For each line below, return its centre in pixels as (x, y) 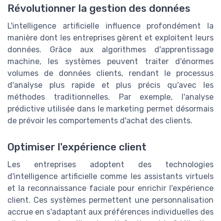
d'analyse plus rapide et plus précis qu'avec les (110, 85)
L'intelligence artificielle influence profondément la (110, 26)
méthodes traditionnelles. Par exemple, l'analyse (110, 97)
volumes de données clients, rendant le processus (110, 73)
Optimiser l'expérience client (77, 147)
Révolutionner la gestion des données (99, 8)
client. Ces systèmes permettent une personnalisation (110, 200)
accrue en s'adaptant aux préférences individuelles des (110, 212)
